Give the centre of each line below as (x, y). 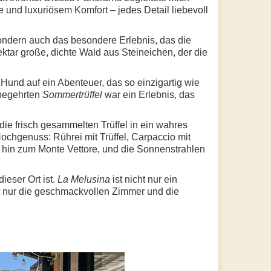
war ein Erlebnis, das (149, 94)
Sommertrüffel (72, 94)
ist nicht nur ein (144, 179)
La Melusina (84, 179)
